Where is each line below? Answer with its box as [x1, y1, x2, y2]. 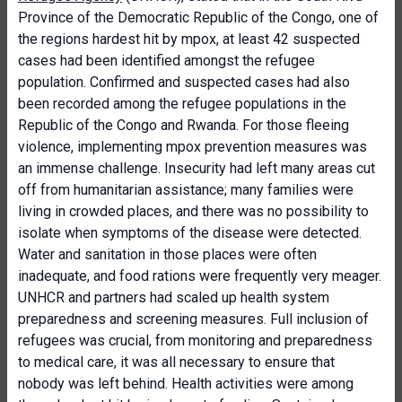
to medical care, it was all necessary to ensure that [18, 354, 335, 371]
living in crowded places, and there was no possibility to [18, 203, 369, 220]
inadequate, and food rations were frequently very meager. [18, 267, 381, 284]
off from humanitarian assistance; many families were [18, 181, 354, 198]
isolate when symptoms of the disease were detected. [18, 224, 362, 241]
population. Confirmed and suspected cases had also [18, 74, 350, 91]
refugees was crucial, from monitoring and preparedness [18, 332, 372, 349]
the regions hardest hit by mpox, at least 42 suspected [18, 31, 360, 48]
